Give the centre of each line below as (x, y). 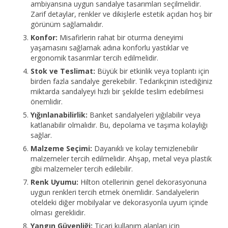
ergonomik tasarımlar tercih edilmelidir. (94, 58)
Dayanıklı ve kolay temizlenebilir (145, 149)
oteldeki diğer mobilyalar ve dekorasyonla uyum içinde (119, 203)
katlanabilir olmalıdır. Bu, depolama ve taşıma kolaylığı (119, 125)
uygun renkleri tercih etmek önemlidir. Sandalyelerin (115, 192)
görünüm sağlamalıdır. (67, 24)
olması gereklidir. (58, 213)
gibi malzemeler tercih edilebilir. (82, 169)
